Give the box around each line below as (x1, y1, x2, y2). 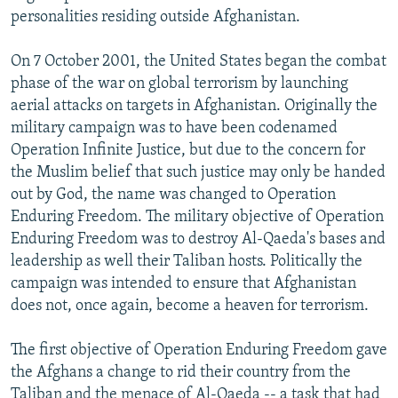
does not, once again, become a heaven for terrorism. (11, 297, 369, 314)
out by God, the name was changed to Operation (11, 186, 336, 203)
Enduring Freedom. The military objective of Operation (11, 208, 384, 226)
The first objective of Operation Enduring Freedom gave (11, 341, 387, 359)
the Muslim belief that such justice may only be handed (11, 163, 386, 181)
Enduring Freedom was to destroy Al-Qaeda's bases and (11, 230, 386, 248)
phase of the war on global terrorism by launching (11, 75, 348, 92)
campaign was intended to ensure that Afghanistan (11, 275, 356, 292)
